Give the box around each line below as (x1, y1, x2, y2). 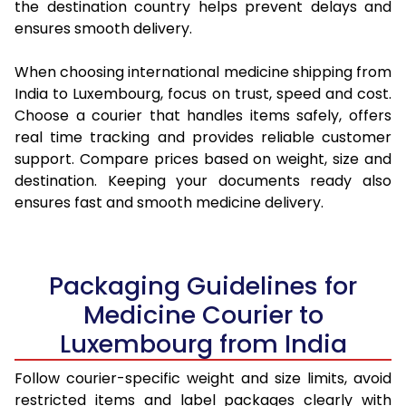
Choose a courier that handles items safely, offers (14, 105, 391, 127)
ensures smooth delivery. (14, 18, 192, 40)
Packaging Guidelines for (49, 269, 357, 304)
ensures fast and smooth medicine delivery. (14, 192, 324, 214)
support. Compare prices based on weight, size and (14, 149, 391, 170)
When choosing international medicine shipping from (14, 62, 391, 83)
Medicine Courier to (82, 298, 324, 333)
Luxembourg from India (59, 327, 347, 362)
